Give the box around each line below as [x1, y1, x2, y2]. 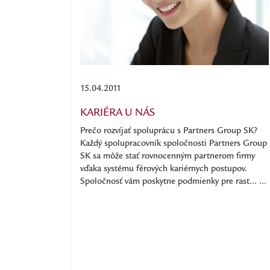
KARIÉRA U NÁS [80, 108, 155, 119]
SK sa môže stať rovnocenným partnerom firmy [80, 152, 255, 161]
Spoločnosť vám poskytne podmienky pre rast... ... [80, 178, 266, 186]
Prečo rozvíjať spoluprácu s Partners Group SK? [80, 127, 257, 136]
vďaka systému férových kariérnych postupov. [80, 165, 247, 174]
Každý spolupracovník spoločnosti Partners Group [80, 140, 267, 148]
